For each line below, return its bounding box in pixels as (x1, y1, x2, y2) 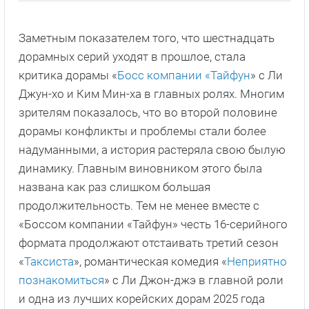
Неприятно (227, 255, 287, 269)
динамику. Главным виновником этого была (19, 161, 262, 176)
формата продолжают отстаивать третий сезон (19, 236, 279, 250)
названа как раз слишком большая (19, 180, 210, 195)
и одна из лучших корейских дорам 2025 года (19, 292, 265, 306)
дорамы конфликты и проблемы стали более (19, 124, 266, 139)
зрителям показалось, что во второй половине (19, 106, 277, 120)
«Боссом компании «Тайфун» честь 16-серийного (19, 217, 288, 232)
